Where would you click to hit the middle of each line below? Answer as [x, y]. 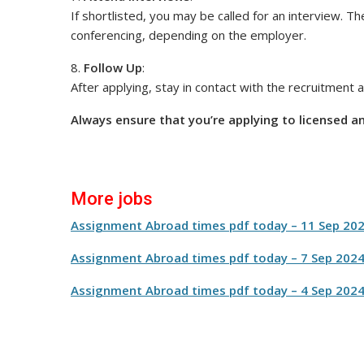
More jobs [112, 199]
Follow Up [113, 68]
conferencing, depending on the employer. [188, 35]
